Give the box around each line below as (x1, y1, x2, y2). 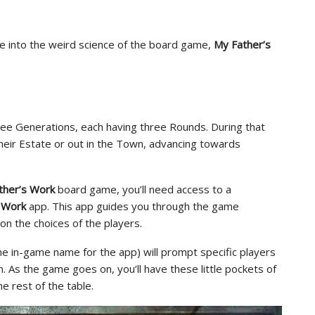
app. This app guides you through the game (26, 199, 239, 213)
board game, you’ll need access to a (55, 182, 231, 196)
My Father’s (214, 37, 271, 51)
